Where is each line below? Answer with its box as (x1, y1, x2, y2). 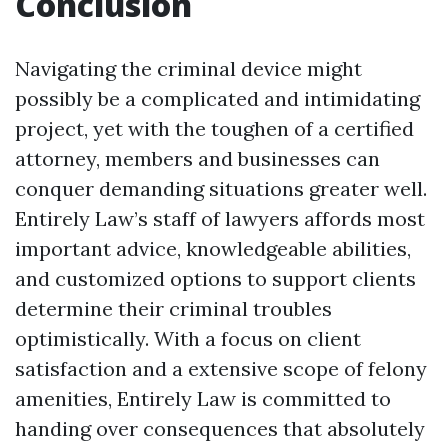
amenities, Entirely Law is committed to (15, 386, 391, 412)
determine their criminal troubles (15, 296, 332, 322)
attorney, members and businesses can (15, 146, 380, 172)
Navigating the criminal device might (15, 56, 362, 82)
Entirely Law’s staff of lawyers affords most (15, 206, 425, 232)
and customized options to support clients (15, 266, 416, 292)
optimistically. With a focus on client (15, 326, 361, 352)
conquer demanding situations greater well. (15, 176, 427, 202)
